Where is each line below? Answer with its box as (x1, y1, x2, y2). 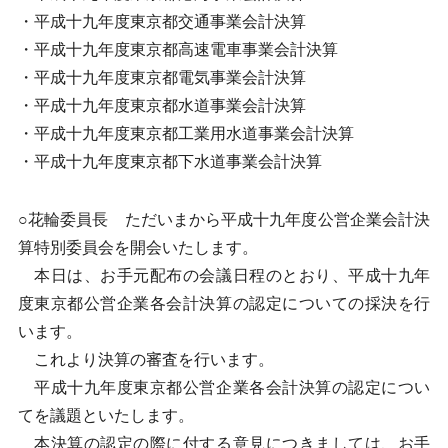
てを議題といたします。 (17, 407, 194, 424)
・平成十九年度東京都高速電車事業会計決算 (17, 41, 338, 58)
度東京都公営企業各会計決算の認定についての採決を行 (17, 295, 431, 312)
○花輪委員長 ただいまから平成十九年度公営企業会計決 (17, 211, 431, 228)
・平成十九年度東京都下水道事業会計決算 (17, 153, 322, 170)
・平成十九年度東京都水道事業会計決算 (17, 97, 306, 114)
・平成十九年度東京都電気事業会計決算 (17, 69, 306, 86)
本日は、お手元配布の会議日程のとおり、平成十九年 (17, 267, 431, 284)
